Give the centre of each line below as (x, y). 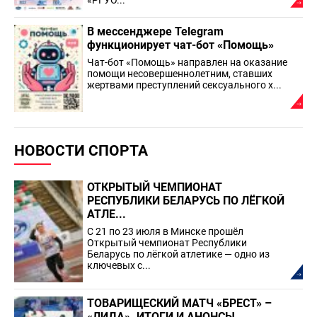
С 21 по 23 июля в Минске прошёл (165, 231)
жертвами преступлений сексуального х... (184, 85)
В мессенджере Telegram (155, 31)
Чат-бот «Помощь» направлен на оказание (187, 62)
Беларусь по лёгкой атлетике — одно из (178, 254)
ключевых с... (119, 265)
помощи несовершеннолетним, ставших (180, 74)
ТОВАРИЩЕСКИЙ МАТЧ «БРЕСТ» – (179, 304)
